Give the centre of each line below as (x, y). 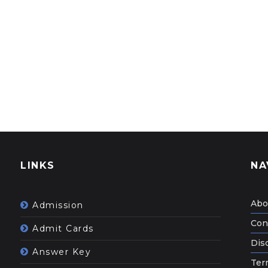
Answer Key (62, 252)
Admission (58, 205)
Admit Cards (63, 229)
